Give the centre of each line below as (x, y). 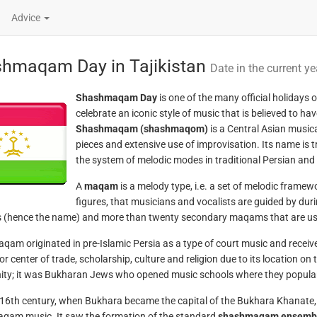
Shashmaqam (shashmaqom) (142, 129)
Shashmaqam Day (116, 98)
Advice (27, 18)
